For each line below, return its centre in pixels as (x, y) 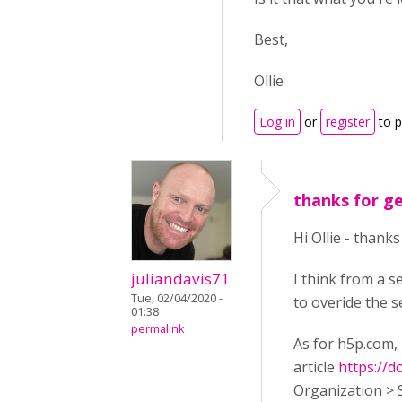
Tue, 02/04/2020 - (177, 299)
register (348, 122)
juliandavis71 (180, 279)
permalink (157, 329)
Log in (277, 122)
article (316, 367)
